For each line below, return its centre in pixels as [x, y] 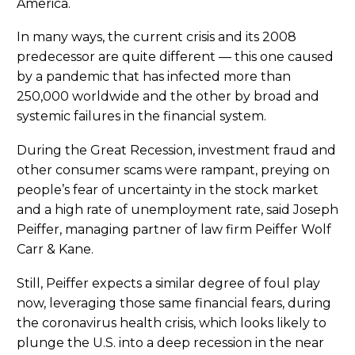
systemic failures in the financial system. [141, 116]
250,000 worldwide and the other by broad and [168, 97]
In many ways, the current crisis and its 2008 [157, 37]
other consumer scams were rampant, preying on [173, 170]
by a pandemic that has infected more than [154, 77]
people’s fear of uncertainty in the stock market [168, 189]
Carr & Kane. [55, 249]
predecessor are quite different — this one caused [175, 57]
